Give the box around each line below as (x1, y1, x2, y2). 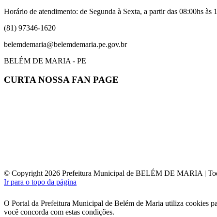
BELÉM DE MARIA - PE (4, 57, 86, 65)
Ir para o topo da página (4, 177, 77, 186)
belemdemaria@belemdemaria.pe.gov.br (4, 40, 127, 49)
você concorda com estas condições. (4, 207, 114, 216)
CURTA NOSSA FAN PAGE (4, 75, 119, 85)
